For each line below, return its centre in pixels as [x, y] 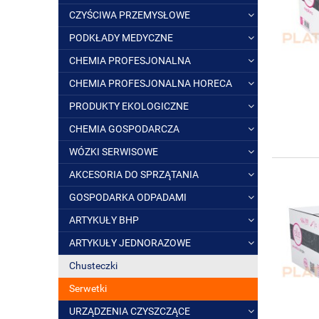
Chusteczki [93, 266]
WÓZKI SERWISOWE [114, 152]
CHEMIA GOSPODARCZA [124, 129]
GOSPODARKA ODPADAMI [128, 197]
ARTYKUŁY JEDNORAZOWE [130, 243]
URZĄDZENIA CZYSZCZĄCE [130, 311]
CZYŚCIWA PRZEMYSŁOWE [130, 15]
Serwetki [88, 288]
